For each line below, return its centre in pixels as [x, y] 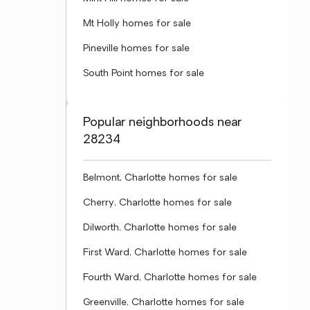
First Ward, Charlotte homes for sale [165, 253]
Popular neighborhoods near [162, 123]
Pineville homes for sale [136, 49]
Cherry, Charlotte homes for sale [157, 203]
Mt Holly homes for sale [137, 24]
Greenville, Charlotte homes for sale [164, 303]
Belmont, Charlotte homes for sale [160, 178]
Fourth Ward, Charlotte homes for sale [170, 278]
